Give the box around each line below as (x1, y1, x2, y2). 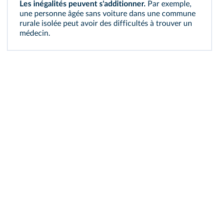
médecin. (20, 29, 50, 37)
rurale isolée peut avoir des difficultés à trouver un (20, 20, 192, 27)
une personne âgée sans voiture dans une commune (20, 10, 196, 18)
